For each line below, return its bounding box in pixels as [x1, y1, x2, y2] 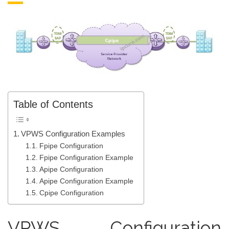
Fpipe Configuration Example [39, 154, 133, 162]
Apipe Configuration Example [39, 177, 133, 186]
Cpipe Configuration [39, 189, 104, 197]
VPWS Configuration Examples [21, 129, 126, 139]
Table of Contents [13, 99, 93, 110]
